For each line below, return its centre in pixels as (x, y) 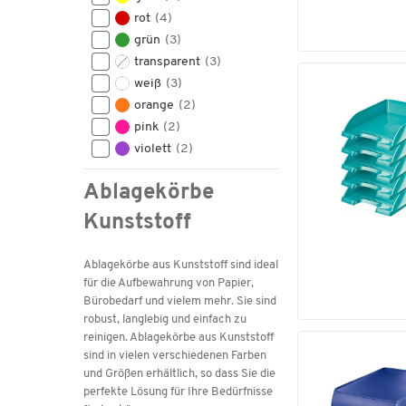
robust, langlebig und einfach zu (165, 319)
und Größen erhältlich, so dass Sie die (179, 374)
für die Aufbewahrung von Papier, (169, 283)
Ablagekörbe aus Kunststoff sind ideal (181, 265)
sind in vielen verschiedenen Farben (175, 356)
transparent (169, 62)
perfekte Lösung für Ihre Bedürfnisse (178, 392)
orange (155, 106)
